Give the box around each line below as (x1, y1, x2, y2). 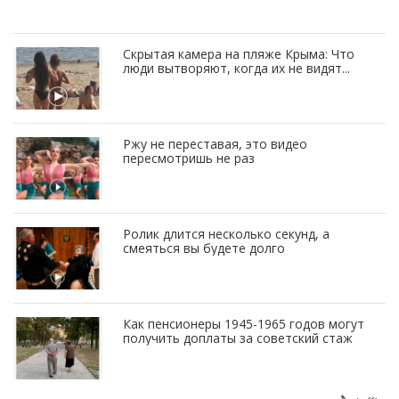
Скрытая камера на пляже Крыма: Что (123, 45, 354, 62)
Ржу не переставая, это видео (123, 134, 307, 152)
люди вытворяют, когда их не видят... (123, 59, 350, 77)
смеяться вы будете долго (123, 239, 285, 256)
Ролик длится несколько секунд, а (123, 224, 330, 242)
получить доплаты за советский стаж (123, 329, 353, 346)
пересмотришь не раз (123, 149, 255, 167)
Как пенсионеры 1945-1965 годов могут (123, 314, 364, 332)
